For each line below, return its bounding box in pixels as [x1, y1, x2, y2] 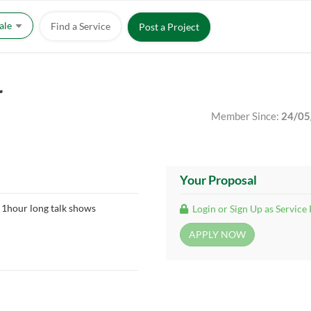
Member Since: [211, 110, 281, 122]
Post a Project [139, 21, 199, 33]
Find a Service [51, 20, 110, 32]
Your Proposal [180, 172, 257, 187]
